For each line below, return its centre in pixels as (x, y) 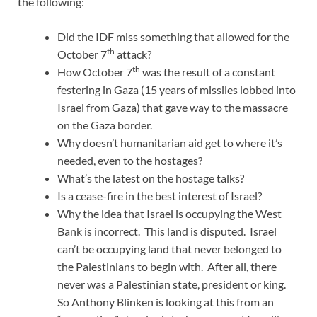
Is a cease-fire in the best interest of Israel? (160, 196)
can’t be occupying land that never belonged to (169, 249)
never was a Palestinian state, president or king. (173, 284)
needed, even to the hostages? (130, 161)
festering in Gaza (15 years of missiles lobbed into (177, 90)
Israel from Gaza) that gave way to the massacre (173, 108)
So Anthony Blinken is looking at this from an (166, 302)
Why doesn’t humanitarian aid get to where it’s (170, 143)
